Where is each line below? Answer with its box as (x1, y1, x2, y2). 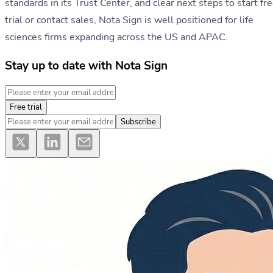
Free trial (10, 102, 42, 113)
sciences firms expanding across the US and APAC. (5, 30, 228, 44)
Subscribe (121, 116, 156, 128)
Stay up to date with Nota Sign (5, 58, 168, 74)
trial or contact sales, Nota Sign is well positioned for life (5, 13, 253, 27)
